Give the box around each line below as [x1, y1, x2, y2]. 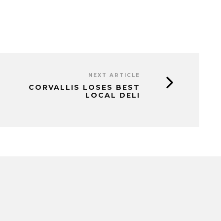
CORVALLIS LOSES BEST [29, 83, 140, 92]
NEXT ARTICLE [88, 72, 140, 78]
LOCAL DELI [85, 91, 140, 100]
